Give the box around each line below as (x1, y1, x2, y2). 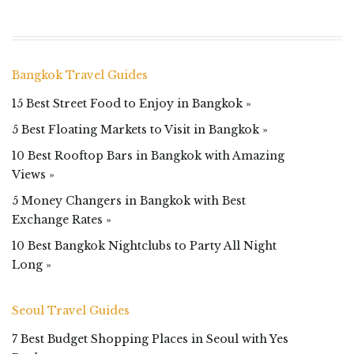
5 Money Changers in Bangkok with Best (12, 193, 246, 208)
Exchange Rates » (12, 212, 111, 227)
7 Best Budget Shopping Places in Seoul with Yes (12, 331, 288, 346)
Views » (12, 167, 55, 182)
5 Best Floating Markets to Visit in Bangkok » (12, 122, 268, 137)
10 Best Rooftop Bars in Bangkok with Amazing (12, 148, 284, 163)
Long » (12, 257, 51, 272)
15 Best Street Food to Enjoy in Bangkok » (12, 96, 251, 111)
